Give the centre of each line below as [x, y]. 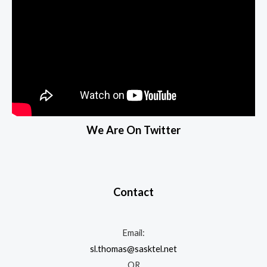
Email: [133, 232]
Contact [133, 192]
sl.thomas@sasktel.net [133, 249]
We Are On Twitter [133, 130]
